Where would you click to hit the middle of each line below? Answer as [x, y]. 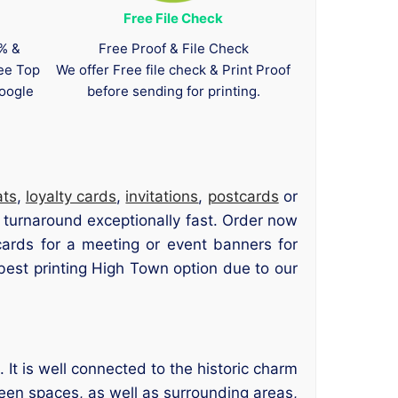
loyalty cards [71, 196]
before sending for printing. [173, 92]
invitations [162, 196]
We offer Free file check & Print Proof [174, 70]
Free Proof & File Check [173, 49]
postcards [243, 196]
